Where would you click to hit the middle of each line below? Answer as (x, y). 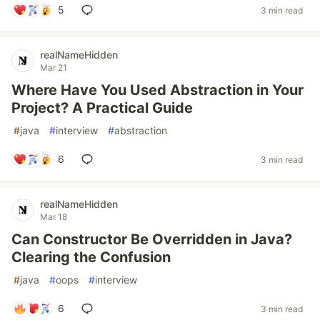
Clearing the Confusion (91, 257)
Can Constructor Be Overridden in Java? (152, 239)
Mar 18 (54, 217)
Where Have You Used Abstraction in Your (157, 90)
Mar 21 (54, 67)
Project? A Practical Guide (102, 108)
